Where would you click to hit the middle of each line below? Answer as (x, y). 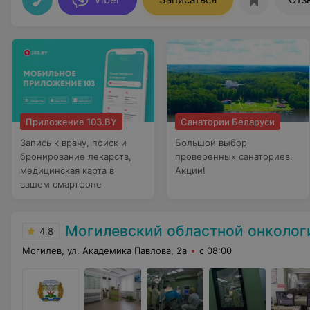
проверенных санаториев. (234, 156)
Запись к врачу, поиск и (73, 143)
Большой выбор (211, 143)
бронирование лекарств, (76, 156)
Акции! (190, 170)
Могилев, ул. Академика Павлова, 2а (104, 250)
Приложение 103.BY (71, 122)
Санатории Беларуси (228, 122)
